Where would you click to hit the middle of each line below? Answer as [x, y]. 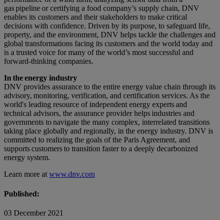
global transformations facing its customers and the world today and [108, 44]
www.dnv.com [72, 174]
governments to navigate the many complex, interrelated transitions [107, 122]
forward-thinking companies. [49, 61]
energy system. [27, 158]
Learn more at [27, 174]
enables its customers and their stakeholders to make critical [96, 17]
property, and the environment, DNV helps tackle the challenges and [110, 35]
